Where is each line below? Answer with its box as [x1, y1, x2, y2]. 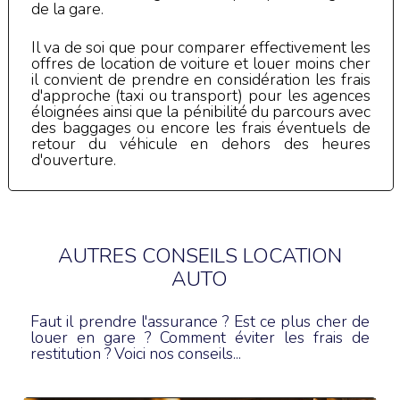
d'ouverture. [30, 149, 116, 171]
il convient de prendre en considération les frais [30, 69, 371, 91]
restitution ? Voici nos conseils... [29, 343, 241, 365]
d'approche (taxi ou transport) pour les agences [30, 85, 371, 107]
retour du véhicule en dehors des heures [30, 133, 371, 155]
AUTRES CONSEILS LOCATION [57, 242, 342, 271]
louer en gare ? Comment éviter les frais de [29, 327, 371, 349]
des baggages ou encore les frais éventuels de [30, 117, 371, 139]
